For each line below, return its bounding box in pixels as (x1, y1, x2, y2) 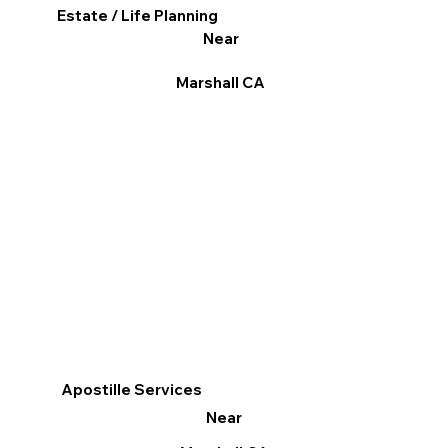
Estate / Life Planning (57, 6, 219, 26)
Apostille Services (61, 379, 203, 399)
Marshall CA (176, 73, 266, 93)
